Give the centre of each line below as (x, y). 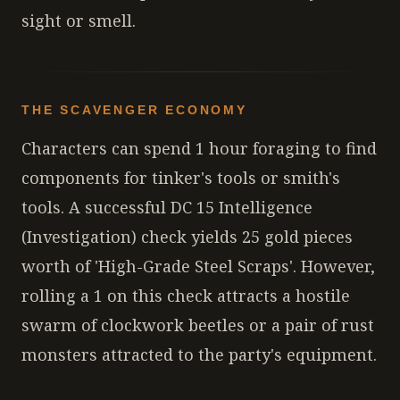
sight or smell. (79, 21)
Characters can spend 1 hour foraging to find (199, 148)
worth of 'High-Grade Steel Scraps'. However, (198, 266)
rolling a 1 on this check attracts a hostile (186, 296)
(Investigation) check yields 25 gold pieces (187, 237)
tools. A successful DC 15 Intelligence (167, 207)
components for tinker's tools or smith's (181, 178)
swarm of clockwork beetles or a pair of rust (198, 325)
